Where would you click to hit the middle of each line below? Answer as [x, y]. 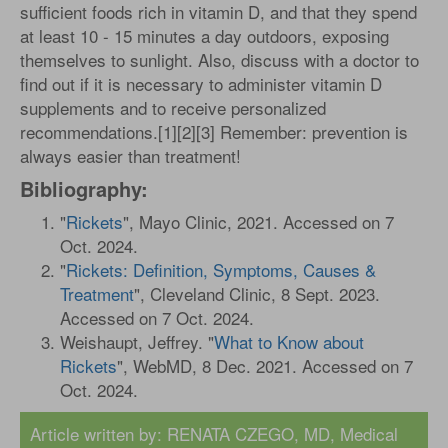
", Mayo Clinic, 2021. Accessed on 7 [258, 221]
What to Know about [289, 341]
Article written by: [98, 433]
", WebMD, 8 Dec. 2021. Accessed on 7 [265, 365]
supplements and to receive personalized [173, 107]
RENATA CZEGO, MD [248, 433]
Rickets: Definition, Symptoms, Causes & [221, 269]
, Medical [364, 433]
